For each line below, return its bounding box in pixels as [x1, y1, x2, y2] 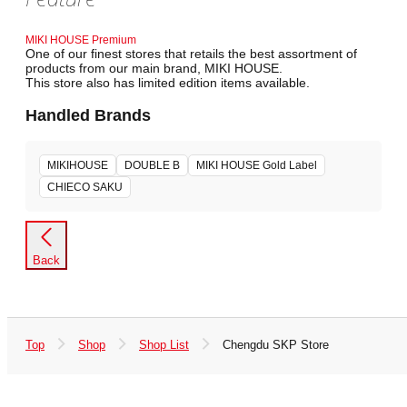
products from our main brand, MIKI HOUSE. [25, 61, 283, 76]
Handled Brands [25, 105, 151, 124]
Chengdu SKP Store [223, 338, 329, 352]
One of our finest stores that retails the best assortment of [25, 46, 357, 62]
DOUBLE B [124, 159, 180, 173]
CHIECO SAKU [47, 181, 123, 194]
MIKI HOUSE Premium [25, 34, 136, 47]
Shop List [139, 338, 189, 352]
